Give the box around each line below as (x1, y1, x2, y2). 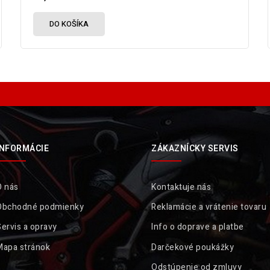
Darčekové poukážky (151, 240, 234, 254)
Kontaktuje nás (151, 181, 212, 194)
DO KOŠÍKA (49, 18, 89, 30)
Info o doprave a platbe (151, 221, 244, 234)
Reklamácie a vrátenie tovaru (151, 201, 267, 214)
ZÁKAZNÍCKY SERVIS (151, 142, 239, 155)
